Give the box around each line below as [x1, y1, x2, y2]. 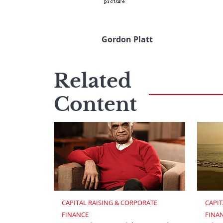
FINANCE [62, 210, 89, 219]
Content [54, 92, 137, 116]
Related [54, 68, 131, 93]
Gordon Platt [102, 33, 153, 45]
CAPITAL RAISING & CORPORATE [62, 198, 159, 207]
